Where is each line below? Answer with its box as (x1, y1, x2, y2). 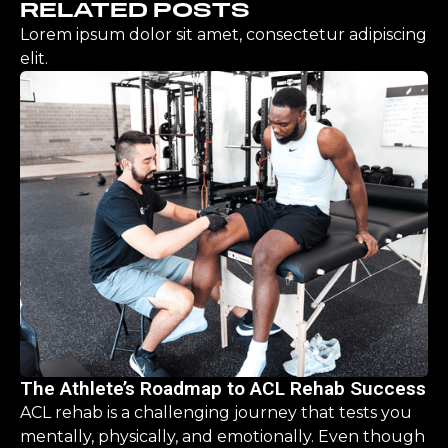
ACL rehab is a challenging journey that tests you (20, 402, 412, 422)
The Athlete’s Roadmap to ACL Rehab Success (20, 376, 426, 400)
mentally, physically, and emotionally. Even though (20, 426, 425, 446)
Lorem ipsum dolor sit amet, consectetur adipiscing (20, 24, 427, 44)
